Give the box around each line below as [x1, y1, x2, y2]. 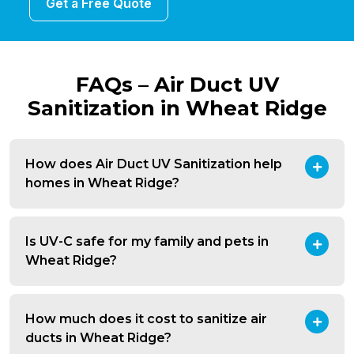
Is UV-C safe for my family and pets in [25, 234, 269, 250]
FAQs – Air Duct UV [75, 72, 279, 98]
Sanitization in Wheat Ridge [27, 96, 327, 122]
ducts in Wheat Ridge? [25, 330, 171, 346]
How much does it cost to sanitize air [25, 311, 267, 327]
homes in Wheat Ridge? [25, 175, 179, 191]
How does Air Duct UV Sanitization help [25, 156, 282, 172]
